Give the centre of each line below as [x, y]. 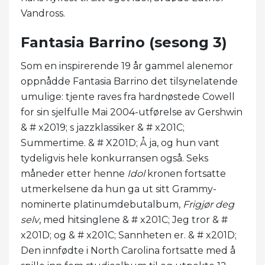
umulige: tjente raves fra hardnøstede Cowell [128, 96]
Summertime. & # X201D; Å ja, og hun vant [120, 143]
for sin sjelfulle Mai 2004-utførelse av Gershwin [132, 112]
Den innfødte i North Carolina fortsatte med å [128, 250]
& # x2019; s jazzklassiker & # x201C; [103, 127]
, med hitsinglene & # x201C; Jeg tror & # [133, 219]
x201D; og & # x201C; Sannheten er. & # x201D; [129, 235]
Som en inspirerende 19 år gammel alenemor [127, 66]
